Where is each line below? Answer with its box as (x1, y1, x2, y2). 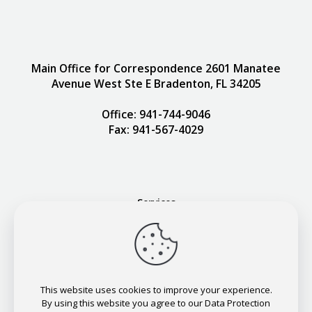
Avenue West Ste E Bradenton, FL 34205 (51, 75, 261, 91)
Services (136, 195, 175, 209)
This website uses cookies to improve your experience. (40, 283, 272, 296)
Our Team (131, 221, 181, 235)
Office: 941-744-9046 (102, 106, 210, 122)
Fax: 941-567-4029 (109, 121, 203, 137)
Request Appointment (102, 274, 210, 288)
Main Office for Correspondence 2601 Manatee (31, 60, 281, 76)
